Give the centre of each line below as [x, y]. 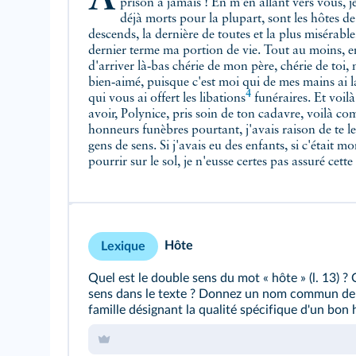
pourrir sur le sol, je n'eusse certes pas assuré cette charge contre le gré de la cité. [190, 162]
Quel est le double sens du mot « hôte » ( [200, 278]
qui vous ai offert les [144, 99]
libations [222, 99]
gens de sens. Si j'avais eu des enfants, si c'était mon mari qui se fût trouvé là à [195, 146]
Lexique [123, 246]
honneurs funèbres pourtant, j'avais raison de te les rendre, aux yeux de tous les [203, 130]
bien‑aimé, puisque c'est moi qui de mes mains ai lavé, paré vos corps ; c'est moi [219, 83]
